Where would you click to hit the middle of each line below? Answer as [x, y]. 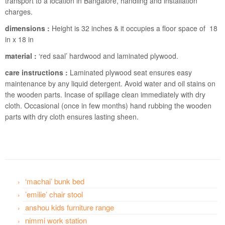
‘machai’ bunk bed [55, 181]
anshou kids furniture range [70, 207]
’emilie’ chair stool [54, 194]
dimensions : [27, 28]
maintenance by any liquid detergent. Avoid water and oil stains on [110, 84]
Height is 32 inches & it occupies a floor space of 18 [134, 28]
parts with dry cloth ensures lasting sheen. [72, 117]
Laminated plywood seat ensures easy [130, 73]
